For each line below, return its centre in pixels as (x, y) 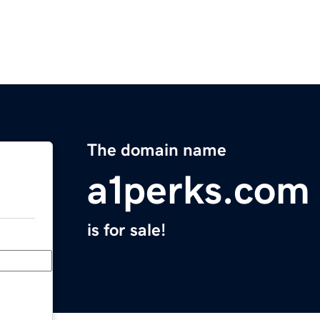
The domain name (157, 150)
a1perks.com (199, 190)
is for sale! (126, 230)
